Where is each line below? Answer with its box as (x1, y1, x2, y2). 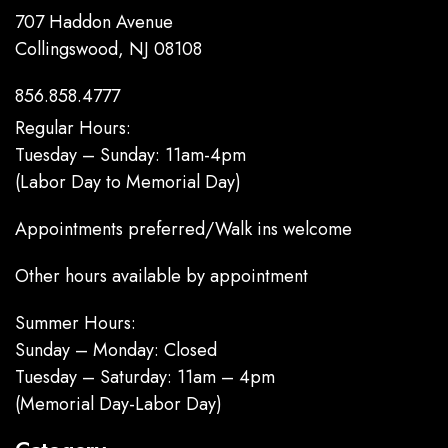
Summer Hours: (15, 309, 136, 336)
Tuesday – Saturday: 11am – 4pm (15, 363, 275, 390)
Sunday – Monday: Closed (15, 336, 217, 363)
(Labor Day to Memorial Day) (15, 168, 241, 195)
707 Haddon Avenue (15, 8, 173, 35)
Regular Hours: (15, 114, 131, 141)
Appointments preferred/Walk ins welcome (15, 215, 352, 242)
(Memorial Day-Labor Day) (15, 390, 222, 417)
